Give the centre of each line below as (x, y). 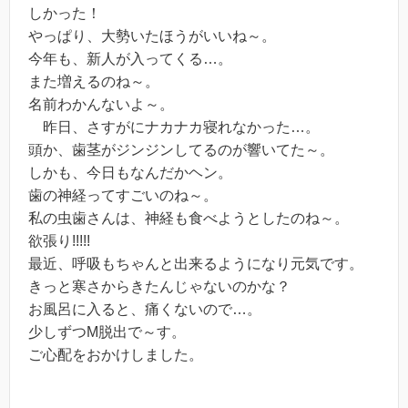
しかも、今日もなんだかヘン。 (130, 173)
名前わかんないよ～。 (101, 104)
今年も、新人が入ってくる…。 (130, 59)
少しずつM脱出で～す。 (107, 332)
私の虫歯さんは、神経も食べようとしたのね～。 (189, 218)
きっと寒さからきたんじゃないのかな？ (159, 286)
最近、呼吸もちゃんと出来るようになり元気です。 (196, 264)
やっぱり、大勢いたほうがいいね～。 (152, 36)
